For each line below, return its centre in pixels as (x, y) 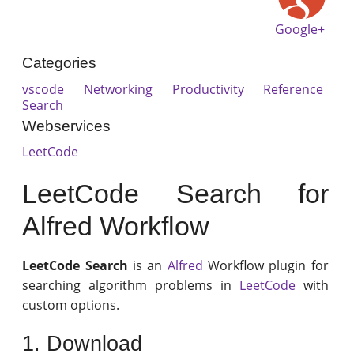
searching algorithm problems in (131, 285)
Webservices (67, 126)
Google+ (300, 30)
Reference (294, 89)
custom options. (71, 305)
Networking (119, 89)
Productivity (208, 89)
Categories (60, 63)
